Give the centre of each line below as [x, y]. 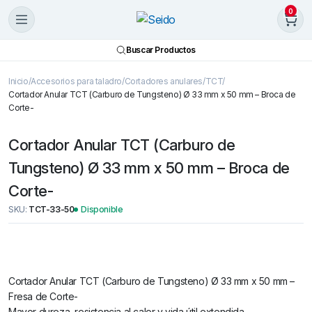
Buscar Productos [161, 50]
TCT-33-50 [52, 209]
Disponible [102, 209]
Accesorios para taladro [77, 81]
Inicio [18, 81]
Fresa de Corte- [43, 296]
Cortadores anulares [164, 81]
